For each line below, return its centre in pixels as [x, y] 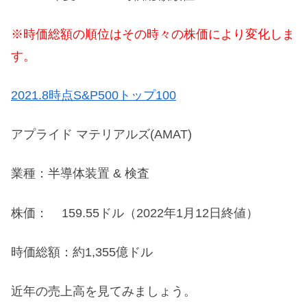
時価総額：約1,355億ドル [82, 252]
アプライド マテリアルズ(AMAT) [101, 135]
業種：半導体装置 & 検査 [80, 174]
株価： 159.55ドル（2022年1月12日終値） [135, 213]
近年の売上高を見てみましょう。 [103, 291]
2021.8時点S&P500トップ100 [94, 95]
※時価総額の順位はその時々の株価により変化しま [153, 34]
